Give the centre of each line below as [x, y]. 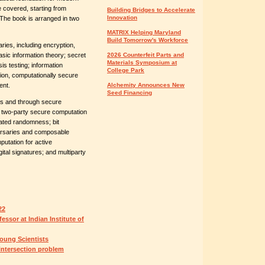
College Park [126, 70]
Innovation [122, 17]
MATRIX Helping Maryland [144, 32]
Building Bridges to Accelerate [151, 10]
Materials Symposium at [142, 62]
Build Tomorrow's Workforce [148, 40]
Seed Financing [130, 93]
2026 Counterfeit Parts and [146, 55]
